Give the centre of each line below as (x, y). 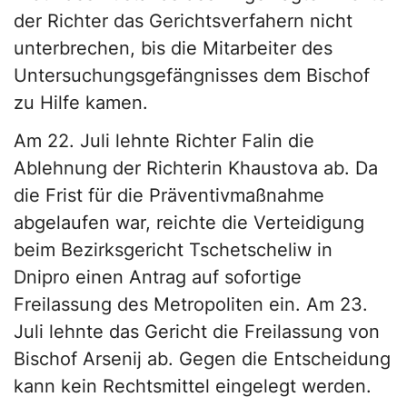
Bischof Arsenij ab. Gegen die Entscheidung (202, 358)
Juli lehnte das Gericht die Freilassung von (197, 331)
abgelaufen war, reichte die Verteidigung (189, 222)
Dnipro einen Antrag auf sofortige (158, 277)
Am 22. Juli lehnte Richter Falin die (164, 140)
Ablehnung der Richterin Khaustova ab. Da (196, 168)
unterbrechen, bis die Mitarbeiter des (173, 48)
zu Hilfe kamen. (81, 102)
